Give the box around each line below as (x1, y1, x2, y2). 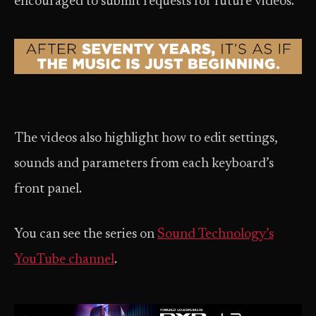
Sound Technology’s (157, 228, 274, 241)
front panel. (14, 183, 82, 196)
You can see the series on (14, 228, 157, 241)
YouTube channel (14, 253, 114, 267)
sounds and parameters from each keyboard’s (14, 157, 274, 171)
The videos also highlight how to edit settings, (14, 132, 278, 145)
